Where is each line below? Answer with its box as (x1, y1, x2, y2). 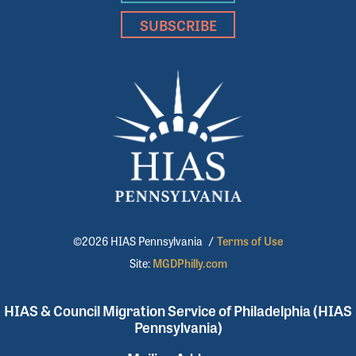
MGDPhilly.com (152, 255, 227, 272)
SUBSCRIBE (139, 14, 217, 35)
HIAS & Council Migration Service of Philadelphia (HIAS (4, 300, 352, 321)
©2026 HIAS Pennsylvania (73, 233, 205, 250)
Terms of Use (217, 233, 283, 250)
